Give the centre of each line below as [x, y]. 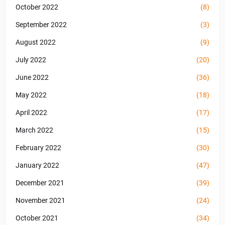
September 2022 [41, 25]
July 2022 [31, 60]
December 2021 [40, 183]
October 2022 [37, 7]
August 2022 [36, 42]
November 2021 [40, 200]
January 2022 [37, 165]
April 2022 [31, 113]
